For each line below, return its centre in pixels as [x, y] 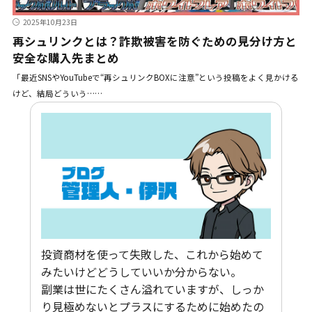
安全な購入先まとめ [65, 58]
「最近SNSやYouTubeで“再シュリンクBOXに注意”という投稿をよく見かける [155, 78]
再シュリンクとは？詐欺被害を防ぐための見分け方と [154, 41]
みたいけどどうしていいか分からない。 [141, 272]
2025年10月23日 [50, 22]
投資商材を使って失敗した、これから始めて [152, 255]
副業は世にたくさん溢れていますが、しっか [152, 289]
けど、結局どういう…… [57, 94]
